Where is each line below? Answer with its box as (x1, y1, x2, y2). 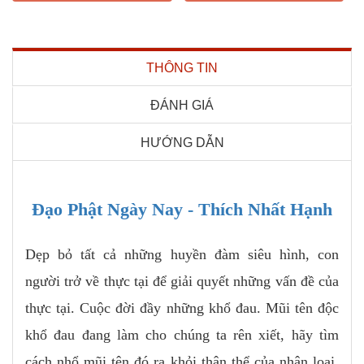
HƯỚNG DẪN (140, 136, 224, 150)
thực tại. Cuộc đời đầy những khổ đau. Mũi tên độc (25, 300, 339, 317)
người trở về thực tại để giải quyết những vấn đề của (25, 273, 339, 290)
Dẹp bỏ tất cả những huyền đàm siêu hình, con (25, 246, 339, 263)
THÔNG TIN (146, 61, 218, 76)
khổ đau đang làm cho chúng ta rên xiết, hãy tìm (25, 327, 339, 344)
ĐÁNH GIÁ (150, 98, 214, 113)
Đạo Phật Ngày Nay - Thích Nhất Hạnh (32, 199, 332, 220)
